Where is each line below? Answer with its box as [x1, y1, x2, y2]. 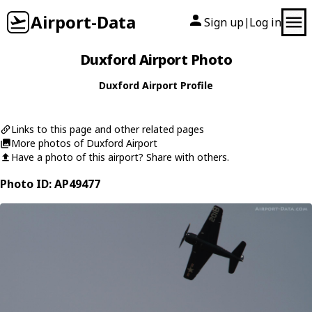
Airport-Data [31, 10, 136, 33]
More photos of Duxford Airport [11, 136, 157, 150]
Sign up [204, 15, 244, 30]
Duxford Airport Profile [99, 79, 213, 92]
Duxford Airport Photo [79, 50, 233, 69]
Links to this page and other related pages [11, 123, 204, 136]
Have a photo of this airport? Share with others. [11, 150, 229, 164]
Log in [249, 15, 281, 30]
